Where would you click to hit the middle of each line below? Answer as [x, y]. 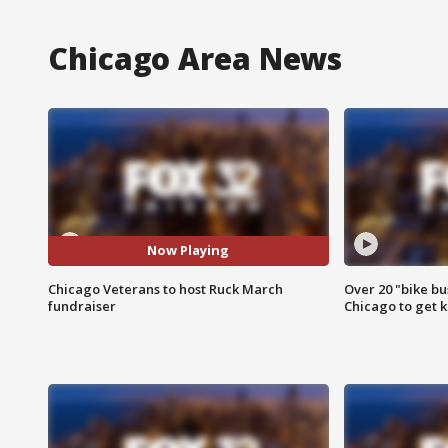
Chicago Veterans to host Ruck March [165, 288]
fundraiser [82, 305]
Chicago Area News [195, 58]
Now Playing [188, 250]
